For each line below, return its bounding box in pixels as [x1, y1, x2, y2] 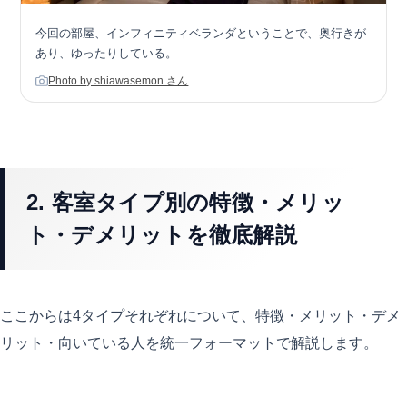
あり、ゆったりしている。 [35, 45, 178, 60]
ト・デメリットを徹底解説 [26, 222, 297, 247]
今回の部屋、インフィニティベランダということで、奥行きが [35, 25, 367, 40]
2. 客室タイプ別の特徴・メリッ [26, 189, 344, 214]
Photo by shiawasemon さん [48, 74, 189, 87]
